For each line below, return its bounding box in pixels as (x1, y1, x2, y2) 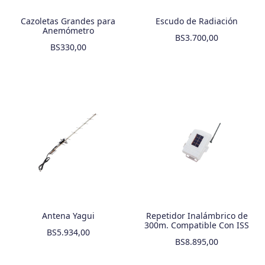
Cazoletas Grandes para (21, 15, 116, 27)
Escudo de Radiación (156, 15, 238, 27)
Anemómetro (42, 24, 94, 36)
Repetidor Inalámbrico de (146, 210, 248, 222)
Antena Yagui (41, 210, 95, 222)
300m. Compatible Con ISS (144, 219, 250, 231)
